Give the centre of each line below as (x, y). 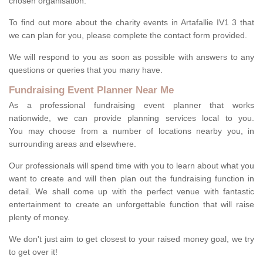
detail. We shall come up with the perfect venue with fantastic (131, 192)
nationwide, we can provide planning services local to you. (131, 118)
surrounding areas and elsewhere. (73, 144)
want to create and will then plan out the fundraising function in (131, 179)
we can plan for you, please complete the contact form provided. (128, 36)
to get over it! (33, 252)
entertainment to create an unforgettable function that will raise (131, 205)
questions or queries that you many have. (86, 70)
